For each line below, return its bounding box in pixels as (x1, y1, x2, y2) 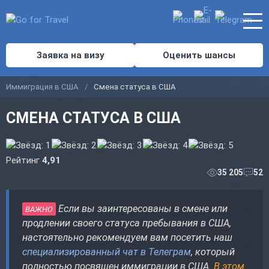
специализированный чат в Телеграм (22, 246, 191, 258)
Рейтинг (6, 154, 42, 166)
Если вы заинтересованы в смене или (56, 202, 228, 214)
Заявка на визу (36, 50, 104, 61)
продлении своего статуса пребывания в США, (22, 217, 231, 229)
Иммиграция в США (6, 82, 79, 91)
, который (191, 246, 235, 258)
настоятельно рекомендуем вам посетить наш (22, 231, 232, 243)
